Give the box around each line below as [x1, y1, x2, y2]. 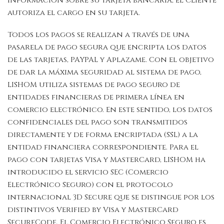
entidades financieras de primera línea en [7, 91, 184, 102]
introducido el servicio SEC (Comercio [7, 166, 168, 177]
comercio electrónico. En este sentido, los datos [7, 104, 212, 115]
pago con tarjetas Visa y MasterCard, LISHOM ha [7, 154, 205, 165]
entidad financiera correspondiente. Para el [7, 141, 198, 152]
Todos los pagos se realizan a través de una [7, 29, 189, 40]
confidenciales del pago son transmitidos [7, 116, 187, 127]
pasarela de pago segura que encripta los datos [7, 41, 206, 52]
